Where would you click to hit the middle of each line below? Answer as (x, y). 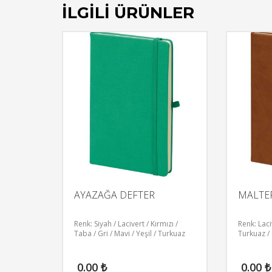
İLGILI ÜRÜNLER (128, 13)
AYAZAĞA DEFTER (114, 195)
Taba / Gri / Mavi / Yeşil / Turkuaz (130, 233)
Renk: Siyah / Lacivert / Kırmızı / (126, 223)
